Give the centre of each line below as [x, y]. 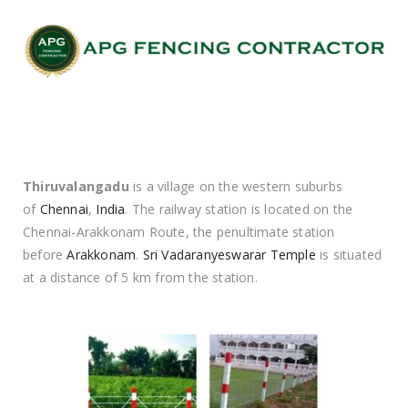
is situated [349, 255]
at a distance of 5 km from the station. [140, 278]
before [45, 255]
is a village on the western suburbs [236, 187]
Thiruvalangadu [76, 187]
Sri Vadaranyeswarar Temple [229, 255]
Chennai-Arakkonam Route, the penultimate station [179, 232]
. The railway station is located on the [239, 209]
